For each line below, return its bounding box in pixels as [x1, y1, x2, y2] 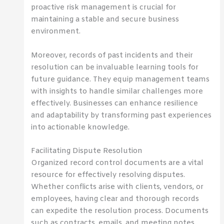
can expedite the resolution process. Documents [31, 206, 209, 216]
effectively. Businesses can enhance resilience [31, 98, 198, 108]
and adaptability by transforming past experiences [31, 110, 212, 120]
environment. [31, 26, 81, 37]
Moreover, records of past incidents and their [31, 50, 193, 60]
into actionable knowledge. [31, 122, 130, 132]
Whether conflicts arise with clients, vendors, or [31, 182, 204, 192]
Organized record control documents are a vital [31, 158, 204, 168]
